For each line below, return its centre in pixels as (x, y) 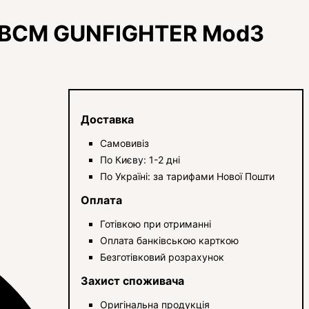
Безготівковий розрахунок (162, 257)
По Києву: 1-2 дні (140, 159)
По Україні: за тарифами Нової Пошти (188, 176)
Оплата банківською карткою (170, 240)
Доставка (108, 119)
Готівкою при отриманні (156, 223)
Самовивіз (125, 143)
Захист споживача (133, 280)
